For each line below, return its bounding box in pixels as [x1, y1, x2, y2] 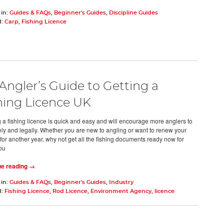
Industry [108, 179, 133, 185]
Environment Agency [90, 188, 151, 194]
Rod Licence [52, 188, 87, 194]
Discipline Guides [108, 10, 158, 15]
